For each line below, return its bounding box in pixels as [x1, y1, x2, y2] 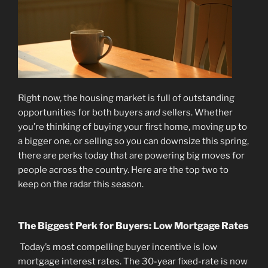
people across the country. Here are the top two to [18, 165, 229, 176]
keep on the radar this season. [18, 179, 144, 190]
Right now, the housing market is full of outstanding [18, 93, 234, 104]
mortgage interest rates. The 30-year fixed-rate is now [18, 255, 248, 267]
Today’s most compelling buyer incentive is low [20, 241, 217, 252]
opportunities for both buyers [18, 107, 145, 118]
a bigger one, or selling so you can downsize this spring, [18, 136, 249, 147]
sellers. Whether [160, 107, 233, 118]
